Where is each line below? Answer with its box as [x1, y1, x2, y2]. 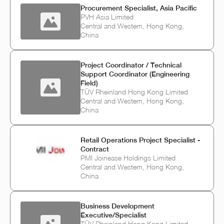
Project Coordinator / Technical [80, 61, 181, 69]
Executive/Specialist [80, 211, 146, 219]
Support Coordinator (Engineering [80, 70, 189, 78]
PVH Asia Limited [80, 12, 133, 21]
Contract [80, 145, 109, 153]
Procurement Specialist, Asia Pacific [80, 4, 197, 12]
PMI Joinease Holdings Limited [80, 153, 175, 162]
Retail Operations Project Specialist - [80, 136, 200, 144]
